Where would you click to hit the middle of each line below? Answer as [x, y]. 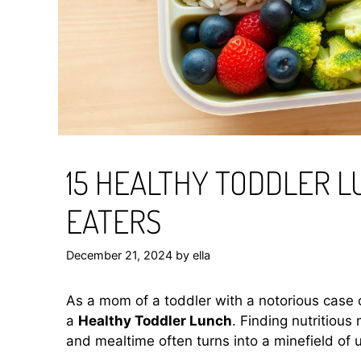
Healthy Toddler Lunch [155, 320]
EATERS [114, 221]
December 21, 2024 [119, 255]
